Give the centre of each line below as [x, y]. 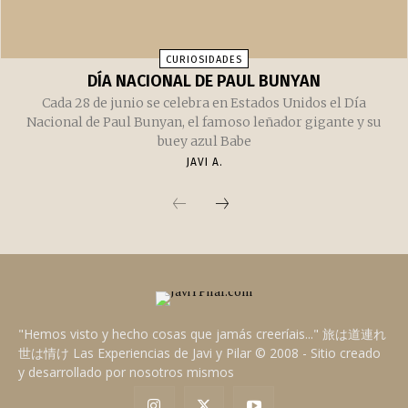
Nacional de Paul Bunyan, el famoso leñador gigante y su [204, 122]
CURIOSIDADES [204, 59]
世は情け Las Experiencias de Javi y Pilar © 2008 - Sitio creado [199, 352]
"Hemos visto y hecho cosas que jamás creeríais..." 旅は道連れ [202, 333]
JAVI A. [204, 162]
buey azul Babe [204, 141]
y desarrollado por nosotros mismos [126, 372]
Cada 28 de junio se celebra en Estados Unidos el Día [204, 102]
